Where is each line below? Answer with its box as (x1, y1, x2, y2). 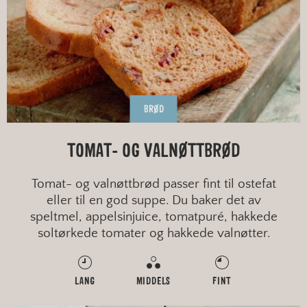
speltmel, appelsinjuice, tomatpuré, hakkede (29, 210, 278, 225)
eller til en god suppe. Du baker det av (46, 193, 261, 208)
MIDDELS (136, 276, 171, 287)
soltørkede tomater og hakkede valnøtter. (37, 226, 270, 241)
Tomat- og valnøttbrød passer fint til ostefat (31, 177, 276, 192)
